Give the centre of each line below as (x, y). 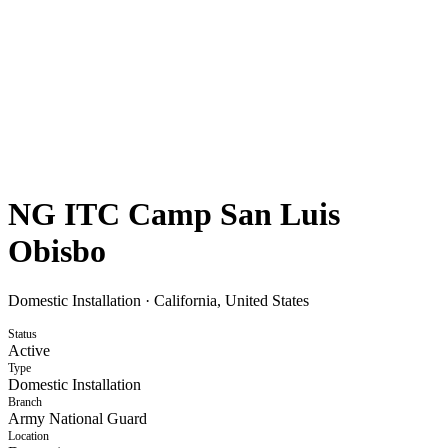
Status (22, 333)
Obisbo (57, 251)
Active (29, 350)
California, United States (231, 300)
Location (28, 435)
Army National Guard (77, 418)
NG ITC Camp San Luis (174, 214)
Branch (25, 401)
